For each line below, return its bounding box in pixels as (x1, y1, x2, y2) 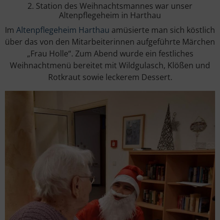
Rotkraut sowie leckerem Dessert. (48, 71, 172, 82)
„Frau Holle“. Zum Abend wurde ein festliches (27, 48, 193, 59)
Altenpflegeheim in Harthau (59, 9, 161, 21)
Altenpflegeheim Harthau (16, 24, 110, 35)
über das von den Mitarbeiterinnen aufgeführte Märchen (5, 36, 215, 47)
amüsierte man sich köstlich (110, 24, 215, 35)
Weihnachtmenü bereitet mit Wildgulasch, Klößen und (10, 59, 210, 71)
